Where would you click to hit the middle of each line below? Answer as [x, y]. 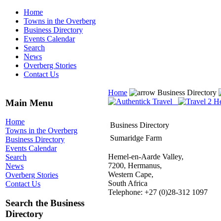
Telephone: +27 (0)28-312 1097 [158, 192]
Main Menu [29, 103]
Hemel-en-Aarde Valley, [146, 157]
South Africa [128, 183]
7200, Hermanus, [135, 166]
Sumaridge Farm [136, 138]
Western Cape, [131, 174]
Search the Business [45, 203]
